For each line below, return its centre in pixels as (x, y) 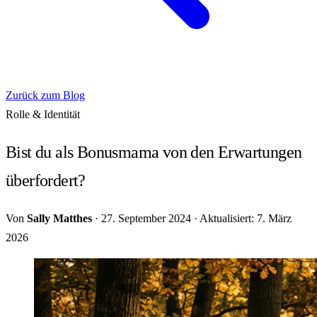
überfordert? (46, 180)
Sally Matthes (59, 218)
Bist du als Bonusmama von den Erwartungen (154, 152)
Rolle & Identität (43, 114)
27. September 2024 (146, 218)
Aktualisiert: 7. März (246, 218)
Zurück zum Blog (45, 95)
